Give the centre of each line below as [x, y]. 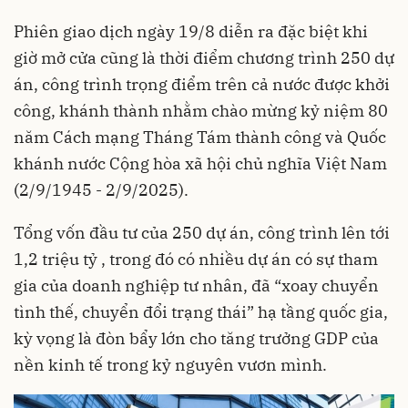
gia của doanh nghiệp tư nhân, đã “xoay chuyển [196, 286]
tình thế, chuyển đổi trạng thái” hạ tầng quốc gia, [201, 312]
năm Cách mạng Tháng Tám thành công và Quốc [200, 137]
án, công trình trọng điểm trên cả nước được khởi [202, 84]
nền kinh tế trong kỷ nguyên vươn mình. [170, 365]
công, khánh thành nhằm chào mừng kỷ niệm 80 [201, 111]
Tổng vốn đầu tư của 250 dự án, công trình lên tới [202, 233]
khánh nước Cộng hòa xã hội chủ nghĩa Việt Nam [200, 163]
